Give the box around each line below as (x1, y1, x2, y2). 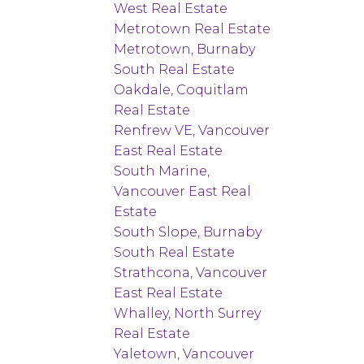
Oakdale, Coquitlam (114, 81, 249, 97)
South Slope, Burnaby (114, 223, 262, 240)
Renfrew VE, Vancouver (114, 122, 271, 138)
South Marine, (114, 162, 210, 179)
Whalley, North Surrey (114, 305, 262, 321)
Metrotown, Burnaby (114, 41, 256, 57)
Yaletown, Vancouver (114, 345, 255, 362)
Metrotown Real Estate (114, 20, 271, 37)
